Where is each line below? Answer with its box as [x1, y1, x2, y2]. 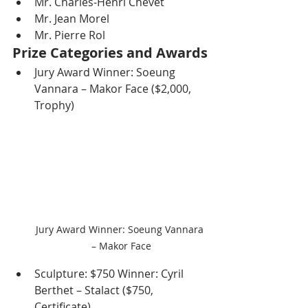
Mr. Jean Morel [34, 10, 109, 26]
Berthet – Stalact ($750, [34, 283, 156, 298]
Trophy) [34, 97, 74, 113]
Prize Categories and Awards [12, 43, 208, 62]
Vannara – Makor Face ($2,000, [34, 80, 194, 96]
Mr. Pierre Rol [34, 27, 105, 43]
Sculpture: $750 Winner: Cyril [34, 266, 186, 282]
